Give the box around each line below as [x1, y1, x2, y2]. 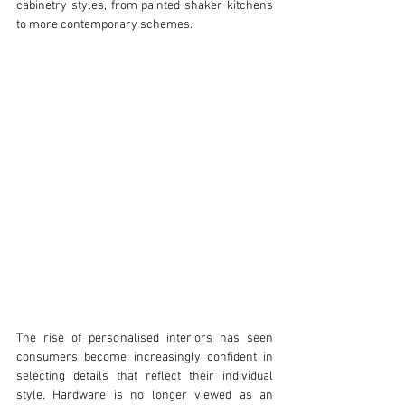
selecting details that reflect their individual [16, 369, 273, 385]
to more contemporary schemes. [16, 17, 193, 33]
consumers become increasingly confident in [16, 350, 273, 366]
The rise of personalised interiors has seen [16, 331, 273, 347]
